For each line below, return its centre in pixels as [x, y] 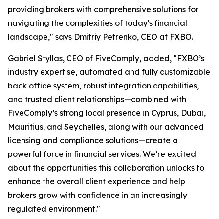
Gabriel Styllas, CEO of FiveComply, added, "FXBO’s [106, 58]
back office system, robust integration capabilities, [103, 86]
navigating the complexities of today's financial [98, 23]
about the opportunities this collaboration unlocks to [106, 168]
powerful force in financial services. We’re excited [102, 154]
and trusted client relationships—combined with [97, 99]
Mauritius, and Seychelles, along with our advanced [106, 127]
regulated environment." [54, 209]
